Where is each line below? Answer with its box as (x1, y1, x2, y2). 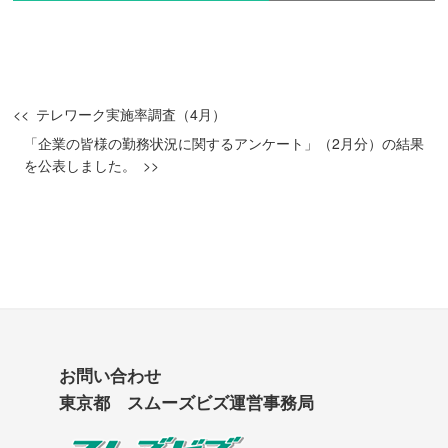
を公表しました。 (23, 154, 136, 175)
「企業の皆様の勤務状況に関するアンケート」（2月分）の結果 (23, 132, 424, 153)
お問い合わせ (59, 362, 161, 387)
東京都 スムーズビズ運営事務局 (59, 389, 314, 414)
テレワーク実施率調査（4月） (36, 103, 227, 124)
